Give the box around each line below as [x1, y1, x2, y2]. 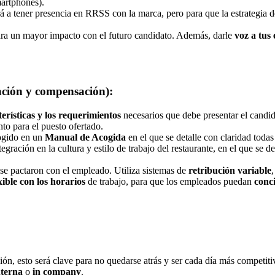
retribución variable [188, 165, 271, 176]
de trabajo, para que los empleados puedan [85, 176, 254, 187]
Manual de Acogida [45, 131, 126, 142]
